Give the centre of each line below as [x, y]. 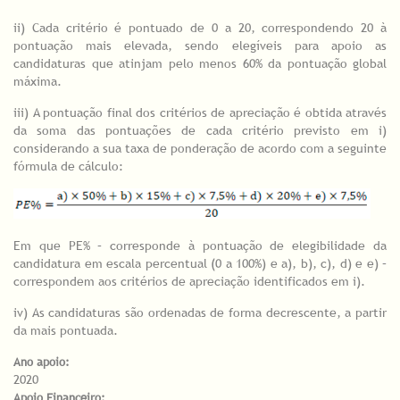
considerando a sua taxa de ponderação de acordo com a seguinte [200, 149]
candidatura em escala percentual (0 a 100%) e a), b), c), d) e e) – [200, 264]
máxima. [39, 82]
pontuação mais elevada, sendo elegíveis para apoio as [200, 46]
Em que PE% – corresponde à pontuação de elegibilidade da [200, 246]
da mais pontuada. [66, 331]
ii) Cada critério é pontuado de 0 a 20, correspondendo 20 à [200, 28]
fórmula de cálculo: [68, 167]
